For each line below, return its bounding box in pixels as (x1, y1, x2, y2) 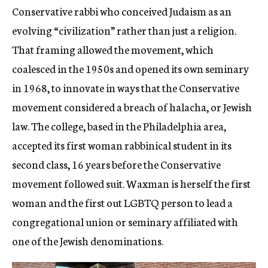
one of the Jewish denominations (12, 233, 162, 249)
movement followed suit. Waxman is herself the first (12, 175, 251, 191)
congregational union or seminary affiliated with (12, 214, 238, 230)
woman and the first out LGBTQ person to (12, 194, 206, 211)
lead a (206, 194, 233, 211)
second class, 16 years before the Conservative (12, 156, 221, 172)
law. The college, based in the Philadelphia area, (12, 118, 226, 134)
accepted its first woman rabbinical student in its (12, 137, 232, 153)
